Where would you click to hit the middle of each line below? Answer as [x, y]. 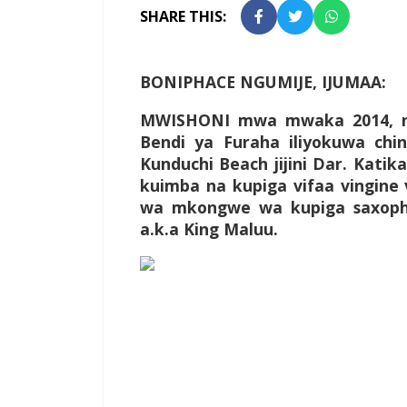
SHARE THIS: [183, 17]
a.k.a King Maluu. [209, 229]
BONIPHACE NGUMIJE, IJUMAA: [263, 82]
